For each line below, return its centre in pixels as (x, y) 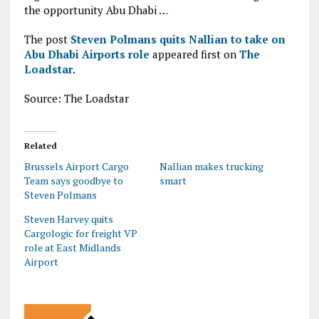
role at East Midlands (72, 248)
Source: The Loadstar (76, 99)
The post (47, 40)
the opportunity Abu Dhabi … (96, 10)
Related (40, 146)
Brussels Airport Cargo (76, 167)
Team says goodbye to (73, 181)
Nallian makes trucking (211, 167)
